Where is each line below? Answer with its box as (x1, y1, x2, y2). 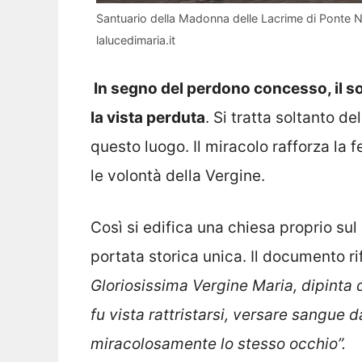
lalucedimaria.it (96, 33, 175, 48)
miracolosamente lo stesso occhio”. (90, 335, 346, 354)
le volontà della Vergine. (90, 166, 265, 185)
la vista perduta (90, 107, 205, 127)
